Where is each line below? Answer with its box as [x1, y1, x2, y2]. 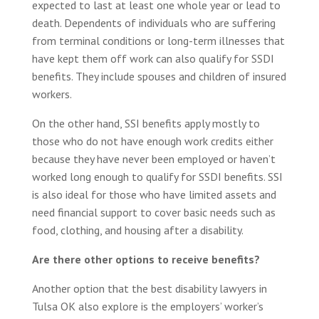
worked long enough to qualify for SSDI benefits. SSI [31, 169, 283, 184]
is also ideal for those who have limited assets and [31, 187, 276, 202]
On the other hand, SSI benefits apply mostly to [31, 116, 260, 131]
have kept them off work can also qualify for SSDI [31, 51, 274, 66]
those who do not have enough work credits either [31, 134, 273, 149]
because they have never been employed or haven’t [31, 152, 276, 167]
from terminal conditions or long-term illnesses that [31, 33, 285, 48]
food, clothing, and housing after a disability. [31, 223, 244, 238]
